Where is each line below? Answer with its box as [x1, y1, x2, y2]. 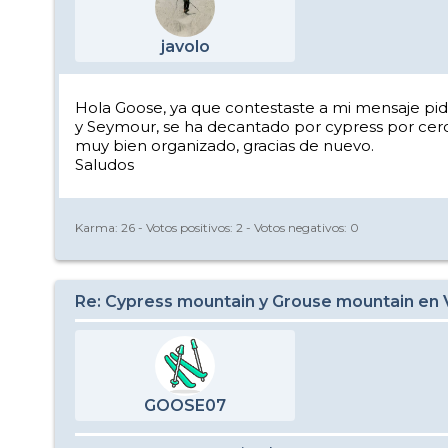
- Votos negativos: [243, 219, 350, 235]
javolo [160, 37, 210, 56]
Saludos [75, 155, 134, 174]
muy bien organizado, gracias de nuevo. [75, 136, 374, 155]
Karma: [75, 219, 121, 235]
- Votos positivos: [135, 219, 236, 235]
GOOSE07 [144, 396, 226, 415]
